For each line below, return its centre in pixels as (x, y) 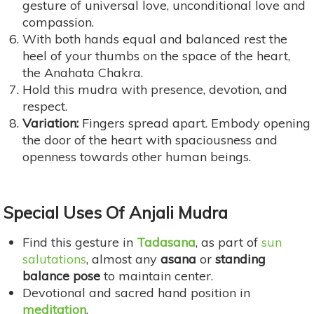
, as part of (228, 242)
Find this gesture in (80, 242)
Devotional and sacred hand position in (136, 292)
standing (240, 259)
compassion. (58, 22)
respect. (47, 106)
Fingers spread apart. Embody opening (194, 123)
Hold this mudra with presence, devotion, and (155, 89)
